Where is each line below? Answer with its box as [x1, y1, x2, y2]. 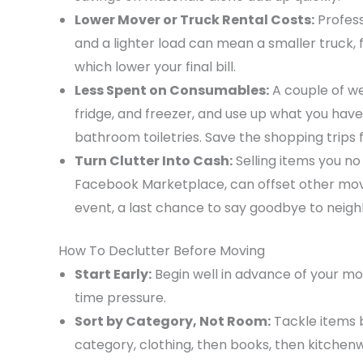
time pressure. [75, 288, 166, 308]
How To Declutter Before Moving [58, 241, 265, 261]
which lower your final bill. [75, 58, 236, 77]
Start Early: [75, 265, 152, 284]
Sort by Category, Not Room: [75, 312, 271, 331]
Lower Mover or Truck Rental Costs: [75, 11, 314, 30]
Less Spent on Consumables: [75, 81, 269, 100]
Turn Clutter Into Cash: [75, 152, 233, 171]
